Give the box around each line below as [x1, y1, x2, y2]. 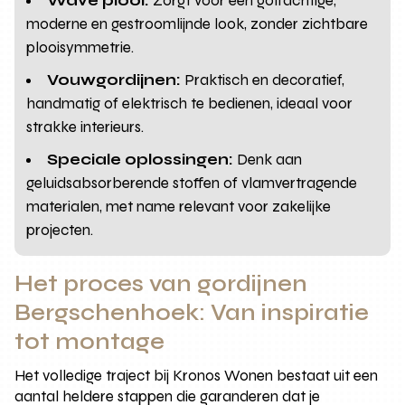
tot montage [14, 327, 165, 355]
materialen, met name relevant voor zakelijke [26, 196, 332, 216]
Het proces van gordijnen [14, 269, 308, 297]
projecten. [26, 220, 94, 240]
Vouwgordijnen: [47, 70, 182, 89]
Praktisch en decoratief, [181, 70, 345, 89]
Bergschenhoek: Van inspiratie [14, 298, 370, 326]
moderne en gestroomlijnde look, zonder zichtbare [26, 14, 369, 33]
